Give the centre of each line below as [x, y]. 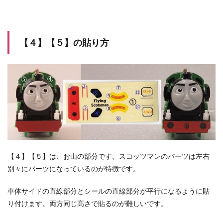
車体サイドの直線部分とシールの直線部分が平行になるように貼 [109, 191]
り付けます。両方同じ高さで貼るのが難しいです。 [88, 204]
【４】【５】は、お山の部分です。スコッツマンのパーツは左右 [109, 156]
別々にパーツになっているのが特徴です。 [74, 169]
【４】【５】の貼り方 [64, 43]
